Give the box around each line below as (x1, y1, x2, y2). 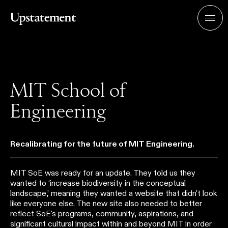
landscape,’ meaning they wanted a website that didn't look (10, 188, 217, 198)
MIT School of (10, 82, 126, 101)
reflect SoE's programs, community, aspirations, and (10, 209, 193, 218)
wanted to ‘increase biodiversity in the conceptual (10, 178, 186, 188)
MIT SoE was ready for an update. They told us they (10, 168, 195, 178)
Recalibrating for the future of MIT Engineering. (10, 139, 196, 149)
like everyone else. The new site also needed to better (10, 198, 202, 208)
